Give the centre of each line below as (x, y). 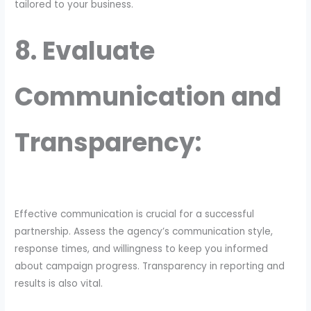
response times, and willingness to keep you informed (142, 249)
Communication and (148, 96)
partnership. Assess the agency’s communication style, (144, 232)
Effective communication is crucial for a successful (135, 215)
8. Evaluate (85, 51)
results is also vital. (59, 284)
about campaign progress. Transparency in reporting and (150, 267)
